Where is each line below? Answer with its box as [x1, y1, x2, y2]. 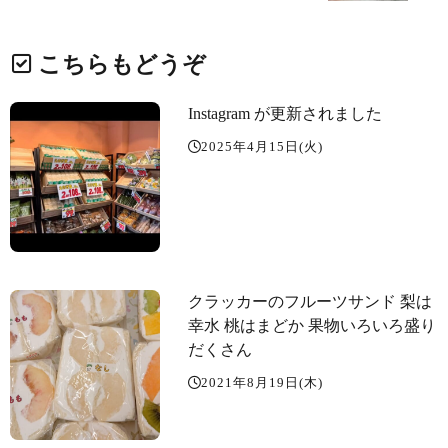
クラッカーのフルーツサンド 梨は [188, 292, 432, 310]
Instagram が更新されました [188, 104, 382, 122]
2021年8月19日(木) [201, 374, 323, 390]
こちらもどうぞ [38, 51, 206, 77]
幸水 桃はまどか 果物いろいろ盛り [188, 316, 436, 334]
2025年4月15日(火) [201, 138, 323, 154]
